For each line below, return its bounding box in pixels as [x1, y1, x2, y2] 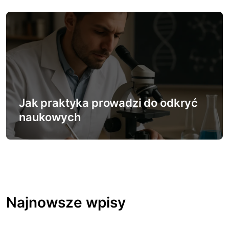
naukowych [19, 110, 81, 124]
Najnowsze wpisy [6, 194, 126, 211]
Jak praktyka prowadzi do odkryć [19, 96, 198, 109]
